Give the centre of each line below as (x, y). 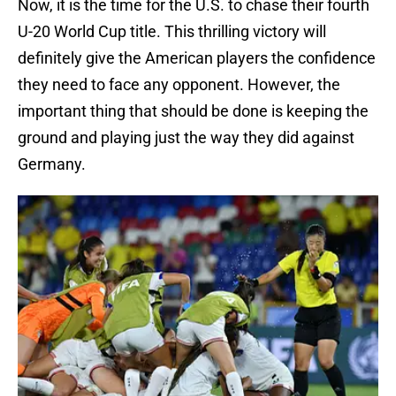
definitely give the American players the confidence (197, 58)
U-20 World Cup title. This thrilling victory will (172, 32)
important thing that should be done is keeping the (193, 111)
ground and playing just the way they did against (186, 138)
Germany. (52, 164)
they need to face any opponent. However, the (179, 85)
